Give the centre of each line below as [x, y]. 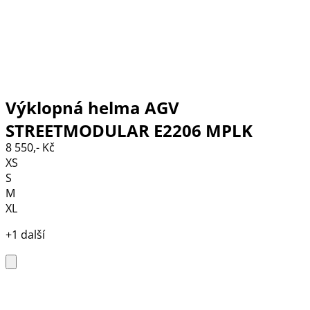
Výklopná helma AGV [92, 107]
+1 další [25, 235]
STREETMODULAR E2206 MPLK [129, 130]
